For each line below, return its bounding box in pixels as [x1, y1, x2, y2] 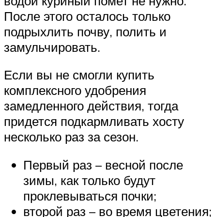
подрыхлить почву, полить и [4, 23, 167, 39]
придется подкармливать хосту [4, 113, 184, 129]
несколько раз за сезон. [4, 129, 139, 145]
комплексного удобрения [4, 82, 146, 98]
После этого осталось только [4, 8, 170, 24]
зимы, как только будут [23, 172, 155, 188]
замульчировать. [4, 39, 100, 55]
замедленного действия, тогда [4, 98, 178, 114]
